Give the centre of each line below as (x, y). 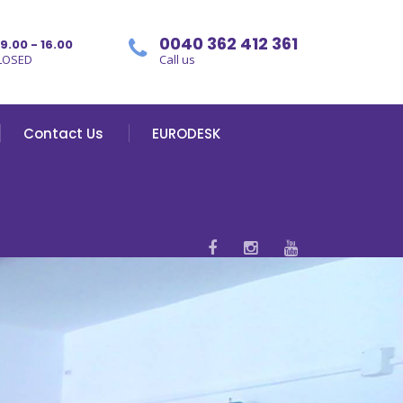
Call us (177, 59)
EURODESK (186, 134)
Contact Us (63, 134)
